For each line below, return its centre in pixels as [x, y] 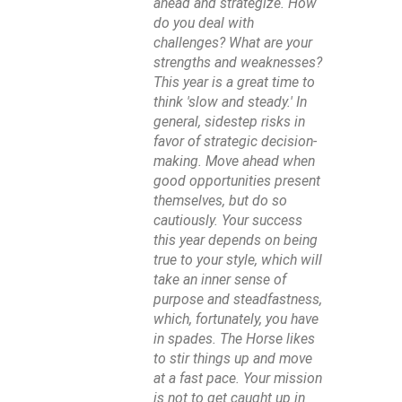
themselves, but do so [220, 201]
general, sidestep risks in [229, 122]
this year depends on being [236, 240]
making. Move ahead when [234, 162]
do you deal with [204, 23]
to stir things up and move [233, 359]
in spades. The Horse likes [234, 339]
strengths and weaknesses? [238, 63]
